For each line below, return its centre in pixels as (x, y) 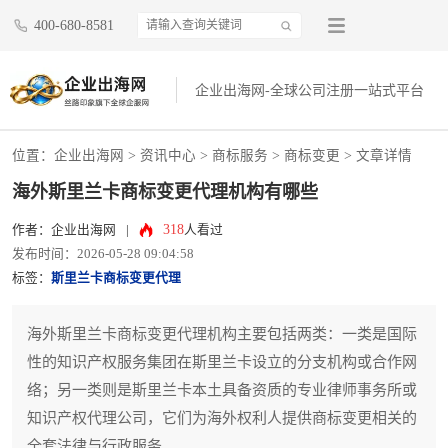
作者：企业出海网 (64, 230)
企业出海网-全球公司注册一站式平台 (310, 91)
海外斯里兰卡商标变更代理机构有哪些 (165, 192)
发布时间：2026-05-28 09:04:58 (103, 254)
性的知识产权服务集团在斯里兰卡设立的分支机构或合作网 (222, 362)
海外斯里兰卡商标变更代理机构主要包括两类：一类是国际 (222, 334)
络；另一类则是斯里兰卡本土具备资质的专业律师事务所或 (222, 390)
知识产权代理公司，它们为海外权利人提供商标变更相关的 (222, 418)
